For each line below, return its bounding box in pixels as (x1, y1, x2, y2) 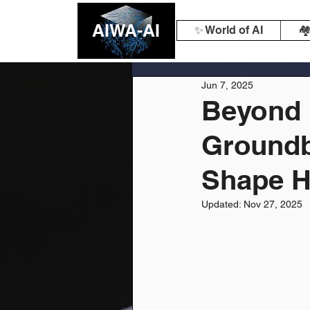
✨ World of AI (194, 24, 263, 37)
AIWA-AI (92, 20, 160, 41)
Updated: (201, 199, 244, 210)
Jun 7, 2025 (201, 79, 253, 91)
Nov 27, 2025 (244, 199, 302, 210)
